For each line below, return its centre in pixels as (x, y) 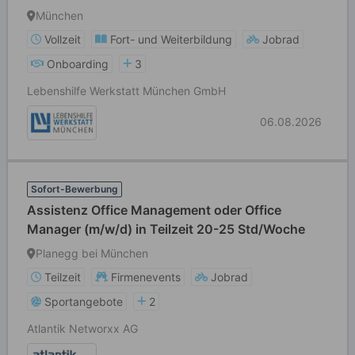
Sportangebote (84, 302)
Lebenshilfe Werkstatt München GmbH (126, 91)
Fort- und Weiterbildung (171, 39)
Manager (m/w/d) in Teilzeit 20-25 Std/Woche (166, 229)
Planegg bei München (92, 253)
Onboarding (78, 64)
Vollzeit (63, 39)
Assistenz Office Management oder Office (154, 210)
